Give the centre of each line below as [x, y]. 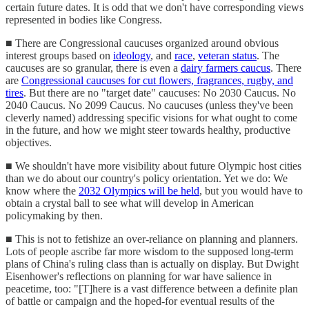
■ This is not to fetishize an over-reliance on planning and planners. [152, 239]
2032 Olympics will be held [139, 190]
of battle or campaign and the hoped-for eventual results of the [140, 301]
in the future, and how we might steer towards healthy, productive [148, 130]
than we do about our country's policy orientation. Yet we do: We [147, 178]
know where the [42, 190]
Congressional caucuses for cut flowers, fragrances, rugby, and [157, 80]
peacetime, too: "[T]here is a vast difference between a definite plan [152, 288]
